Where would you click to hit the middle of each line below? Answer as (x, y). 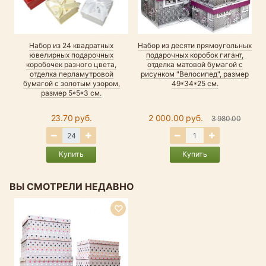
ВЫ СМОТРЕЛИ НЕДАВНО (72, 186)
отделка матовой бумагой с (195, 65)
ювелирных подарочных (71, 55)
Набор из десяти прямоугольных (195, 46)
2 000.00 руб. (176, 118)
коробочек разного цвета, (71, 65)
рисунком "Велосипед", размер (195, 74)
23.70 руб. (71, 118)
